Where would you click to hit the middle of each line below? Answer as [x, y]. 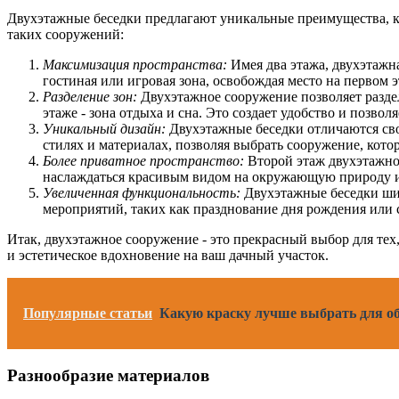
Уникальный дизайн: [104, 129]
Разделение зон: [90, 97]
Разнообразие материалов [108, 376]
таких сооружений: [65, 35]
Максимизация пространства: [135, 65]
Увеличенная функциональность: [142, 193]
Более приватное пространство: [143, 161]
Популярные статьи [88, 313]
